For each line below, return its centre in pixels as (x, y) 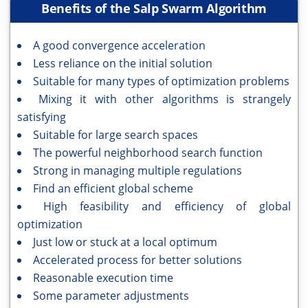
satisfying (42, 117)
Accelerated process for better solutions (137, 260)
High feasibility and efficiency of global (167, 207)
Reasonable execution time (103, 278)
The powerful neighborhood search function (148, 153)
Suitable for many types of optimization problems (161, 81)
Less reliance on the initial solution (123, 64)
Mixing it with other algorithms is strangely (165, 99)
